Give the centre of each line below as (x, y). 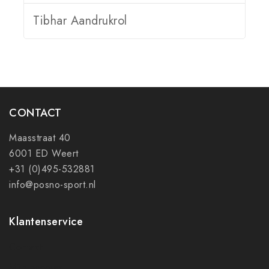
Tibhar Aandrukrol (80, 20)
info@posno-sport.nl (53, 185)
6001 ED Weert (44, 153)
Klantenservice (46, 222)
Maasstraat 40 (40, 138)
